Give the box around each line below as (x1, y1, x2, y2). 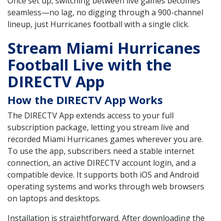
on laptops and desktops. (7, 193, 101, 204)
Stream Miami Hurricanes (7, 37, 200, 59)
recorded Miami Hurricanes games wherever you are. (7, 134, 203, 145)
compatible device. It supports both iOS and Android (7, 169, 199, 181)
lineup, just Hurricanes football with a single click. (7, 18, 189, 30)
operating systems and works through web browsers (7, 181, 204, 192)
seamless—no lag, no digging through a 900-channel (7, 6, 203, 18)
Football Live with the (7, 54, 172, 75)
